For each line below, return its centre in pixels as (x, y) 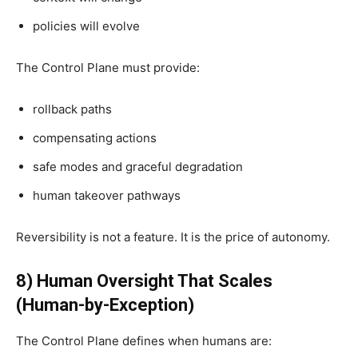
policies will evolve (86, 26)
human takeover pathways (107, 195)
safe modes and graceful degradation (138, 166)
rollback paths (72, 109)
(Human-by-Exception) (105, 304)
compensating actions (95, 137)
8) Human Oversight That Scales (144, 280)
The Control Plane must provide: (108, 67)
